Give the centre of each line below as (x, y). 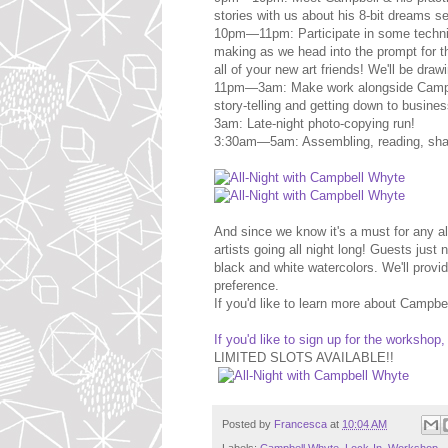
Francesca (302, 424)
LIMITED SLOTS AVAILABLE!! (304, 358)
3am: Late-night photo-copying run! (314, 124)
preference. (246, 286)
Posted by (248, 424)
